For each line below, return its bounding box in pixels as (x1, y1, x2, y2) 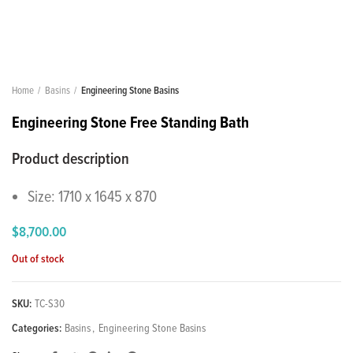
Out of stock (12, 252, 64, 267)
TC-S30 (35, 297, 65, 312)
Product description (12, 150, 129, 171)
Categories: (12, 321, 64, 336)
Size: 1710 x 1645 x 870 (28, 188, 157, 209)
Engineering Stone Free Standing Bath (12, 113, 249, 135)
